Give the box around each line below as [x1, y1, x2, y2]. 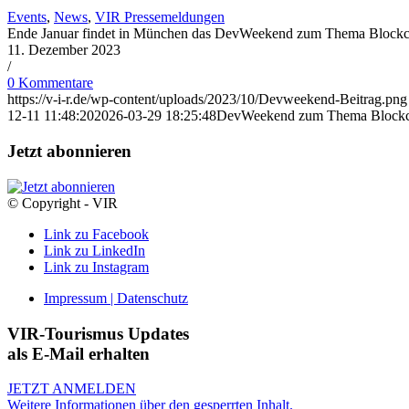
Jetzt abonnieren [7, 142, 131, 162]
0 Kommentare [7, 75, 93, 91]
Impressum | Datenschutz [44, 289, 188, 306]
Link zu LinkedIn [44, 242, 145, 258]
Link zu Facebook [44, 225, 149, 242]
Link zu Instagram [44, 258, 149, 275]
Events [7, 9, 47, 26]
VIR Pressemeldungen [95, 9, 225, 26]
